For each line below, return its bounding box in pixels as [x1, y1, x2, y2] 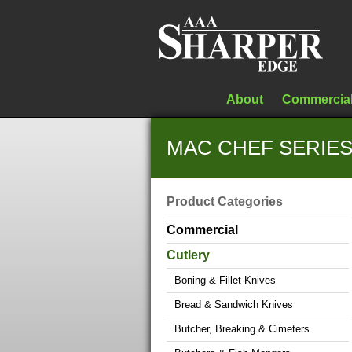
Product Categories [167, 195, 283, 208]
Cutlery [167, 248, 210, 262]
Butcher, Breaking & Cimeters [174, 323, 310, 335]
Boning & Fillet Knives [174, 274, 276, 286]
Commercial [167, 223, 238, 236]
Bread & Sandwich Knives [174, 299, 293, 310]
